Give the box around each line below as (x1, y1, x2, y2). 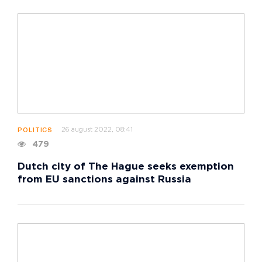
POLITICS (18, 127, 53, 134)
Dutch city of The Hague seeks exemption (18, 163, 234, 172)
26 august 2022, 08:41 (61, 127, 133, 133)
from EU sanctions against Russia (18, 175, 191, 185)
